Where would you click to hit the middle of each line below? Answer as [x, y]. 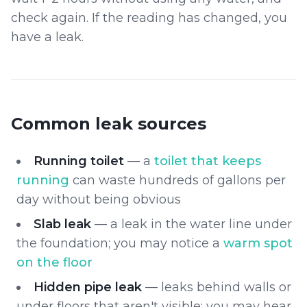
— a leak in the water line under [192, 224]
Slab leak [62, 224]
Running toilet [79, 161]
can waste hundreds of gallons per [179, 180]
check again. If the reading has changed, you [149, 18]
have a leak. [47, 37]
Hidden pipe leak [88, 287]
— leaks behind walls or [217, 287]
